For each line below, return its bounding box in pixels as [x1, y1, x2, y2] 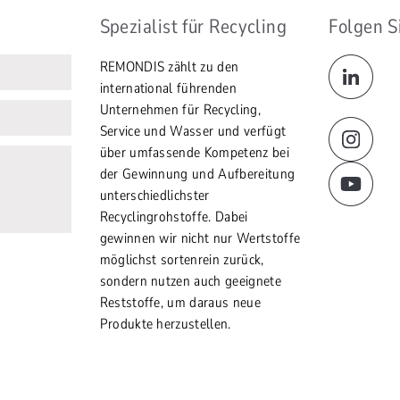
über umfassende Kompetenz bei [99, 143, 289, 162]
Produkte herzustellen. [99, 314, 231, 334]
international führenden [99, 79, 237, 98]
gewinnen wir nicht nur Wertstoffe [99, 229, 301, 248]
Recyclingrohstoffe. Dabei [99, 207, 248, 227]
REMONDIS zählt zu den [99, 57, 239, 77]
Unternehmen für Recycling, [99, 100, 261, 120]
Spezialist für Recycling [99, 13, 287, 40]
